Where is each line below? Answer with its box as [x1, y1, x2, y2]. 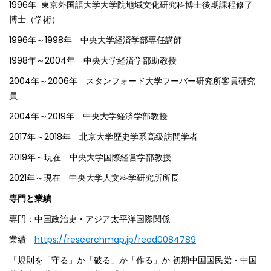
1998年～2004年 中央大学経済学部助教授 [9, 54, 177, 67]
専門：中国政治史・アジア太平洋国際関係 [9, 213, 170, 226]
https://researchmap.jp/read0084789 [34, 233, 196, 246]
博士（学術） [9, 13, 60, 26]
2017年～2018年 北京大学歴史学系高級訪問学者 [9, 131, 198, 143]
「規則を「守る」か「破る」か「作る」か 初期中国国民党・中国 [9, 254, 257, 267]
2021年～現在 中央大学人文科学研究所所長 [9, 172, 179, 184]
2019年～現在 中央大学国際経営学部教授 [9, 151, 171, 164]
